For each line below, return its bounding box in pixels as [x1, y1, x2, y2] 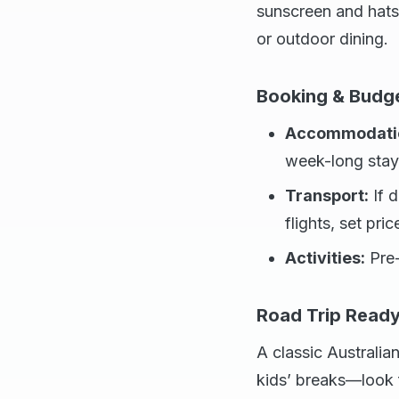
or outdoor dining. [256, 29, 388, 48]
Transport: [285, 186, 369, 205]
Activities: [285, 248, 365, 267]
